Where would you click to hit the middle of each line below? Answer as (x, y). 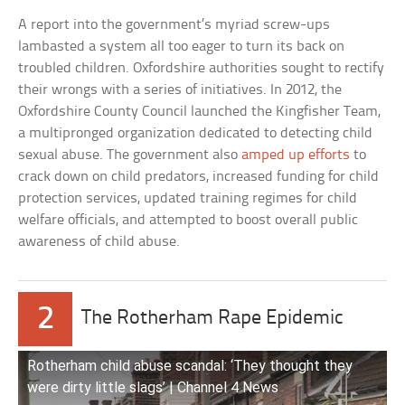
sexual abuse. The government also (130, 155)
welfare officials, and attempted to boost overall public (188, 220)
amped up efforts (296, 155)
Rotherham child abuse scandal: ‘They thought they (190, 365)
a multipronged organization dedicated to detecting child (196, 133)
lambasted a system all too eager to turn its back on (182, 46)
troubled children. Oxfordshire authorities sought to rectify (202, 68)
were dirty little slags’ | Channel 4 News (153, 387)
